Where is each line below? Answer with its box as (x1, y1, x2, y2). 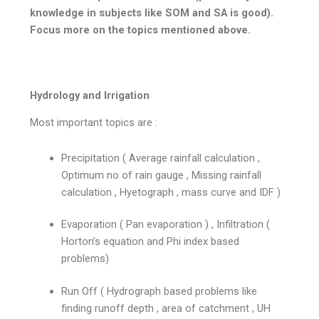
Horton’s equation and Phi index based (61, 235, 240, 249)
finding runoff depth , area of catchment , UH (61, 302, 271, 315)
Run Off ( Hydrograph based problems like (61, 285, 258, 298)
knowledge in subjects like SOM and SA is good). (30, 6, 274, 20)
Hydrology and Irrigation (30, 88, 150, 102)
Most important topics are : (30, 116, 161, 130)
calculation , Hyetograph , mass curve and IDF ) (61, 185, 281, 199)
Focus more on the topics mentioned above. (30, 23, 251, 37)
